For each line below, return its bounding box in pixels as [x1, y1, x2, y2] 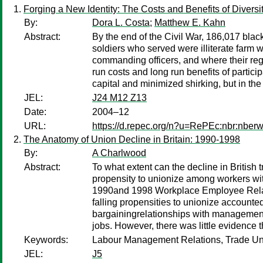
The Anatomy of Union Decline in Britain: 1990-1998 [23, 134, 240, 144]
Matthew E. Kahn [154, 18, 225, 28]
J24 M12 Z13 [92, 93, 147, 103]
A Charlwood [92, 148, 146, 158]
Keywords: [24, 235, 68, 245]
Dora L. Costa [92, 18, 150, 28]
